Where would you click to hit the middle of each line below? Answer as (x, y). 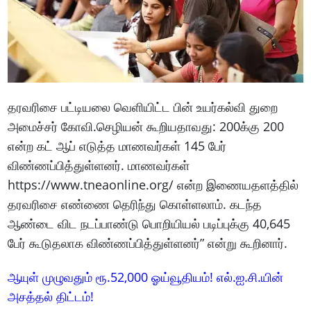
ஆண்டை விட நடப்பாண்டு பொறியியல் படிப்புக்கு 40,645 (149, 224)
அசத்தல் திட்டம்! (51, 297)
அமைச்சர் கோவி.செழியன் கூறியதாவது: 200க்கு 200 (146, 127)
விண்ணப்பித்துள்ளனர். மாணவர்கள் (99, 166)
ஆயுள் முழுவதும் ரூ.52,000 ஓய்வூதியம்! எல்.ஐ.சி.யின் (146, 277)
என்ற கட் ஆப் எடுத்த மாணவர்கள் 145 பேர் (117, 146)
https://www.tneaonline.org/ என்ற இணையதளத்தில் (153, 185)
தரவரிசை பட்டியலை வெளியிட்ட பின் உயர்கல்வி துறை (143, 107)
